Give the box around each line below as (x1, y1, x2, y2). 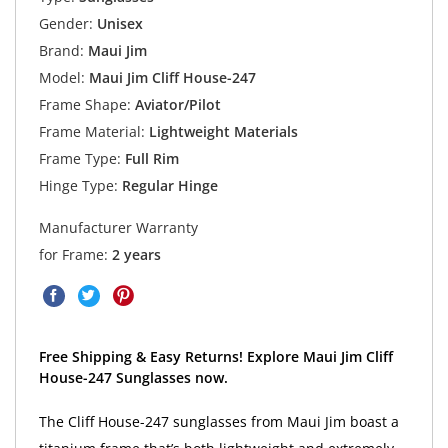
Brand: (38, 40, 84, 60)
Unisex (92, 13, 143, 33)
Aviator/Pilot (130, 94, 221, 114)
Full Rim (120, 148, 179, 168)
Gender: (38, 13, 93, 33)
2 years (111, 244, 161, 264)
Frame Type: (38, 148, 121, 168)
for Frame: (38, 244, 112, 264)
